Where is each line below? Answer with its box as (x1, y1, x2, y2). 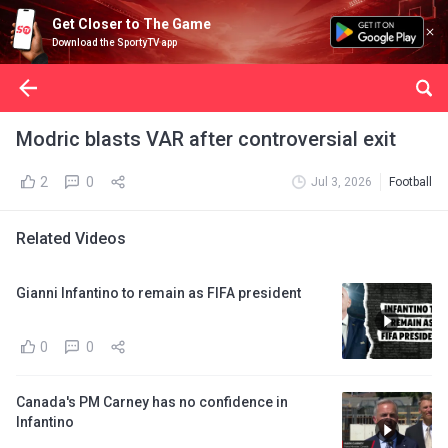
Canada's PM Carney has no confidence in (16, 394, 288, 410)
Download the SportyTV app (52, 37, 177, 48)
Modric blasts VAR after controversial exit (16, 127, 396, 151)
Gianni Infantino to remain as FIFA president (16, 285, 301, 301)
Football (389, 175, 432, 189)
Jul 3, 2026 (311, 175, 372, 189)
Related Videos (16, 229, 126, 248)
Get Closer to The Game (52, 16, 211, 32)
